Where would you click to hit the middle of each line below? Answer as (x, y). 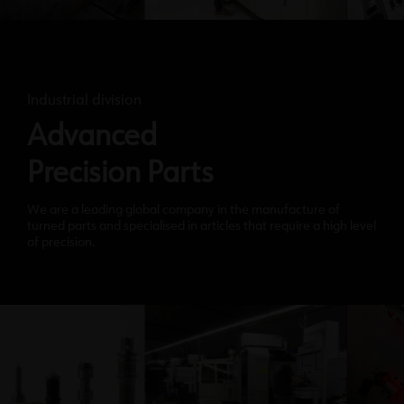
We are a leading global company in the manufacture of (184, 211)
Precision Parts (120, 174)
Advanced (92, 138)
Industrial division (84, 101)
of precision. (61, 243)
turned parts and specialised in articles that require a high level (202, 227)
